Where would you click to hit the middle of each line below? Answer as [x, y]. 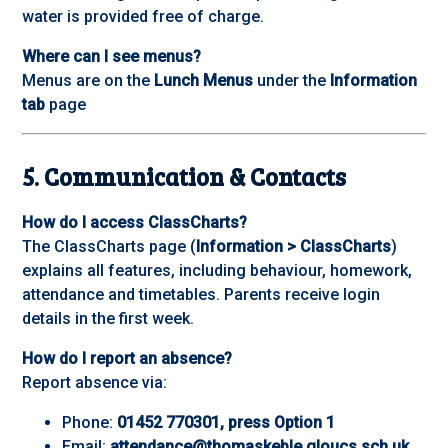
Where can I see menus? [112, 57]
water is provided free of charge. [143, 17]
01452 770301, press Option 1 [226, 423]
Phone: [90, 423]
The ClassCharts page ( [109, 247]
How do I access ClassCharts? [135, 223]
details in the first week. [108, 319]
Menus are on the [88, 81]
